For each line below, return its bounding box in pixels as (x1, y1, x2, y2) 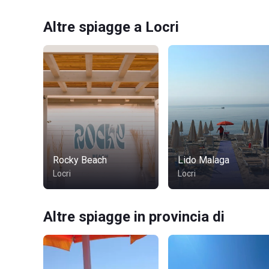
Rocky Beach (53, 154, 107, 166)
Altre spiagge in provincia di (43, 208, 225, 225)
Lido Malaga (178, 154, 229, 166)
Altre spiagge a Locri (43, 19, 179, 35)
